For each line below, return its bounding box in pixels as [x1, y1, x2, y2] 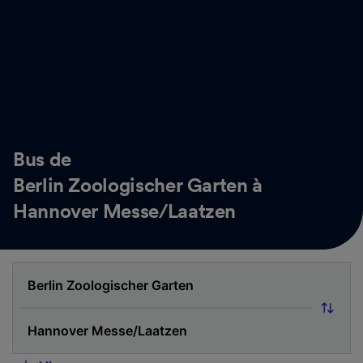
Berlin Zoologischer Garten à [13, 176, 263, 196]
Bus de [13, 150, 71, 170]
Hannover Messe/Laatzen [13, 202, 237, 222]
